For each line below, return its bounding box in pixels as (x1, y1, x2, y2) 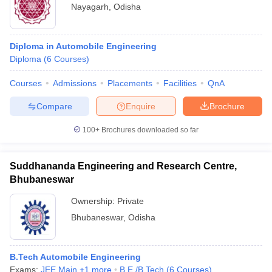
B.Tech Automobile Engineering (10, 252, 141, 262)
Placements (107, 78, 152, 88)
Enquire (126, 101, 155, 111)
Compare (36, 101, 72, 111)
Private (117, 196, 144, 206)
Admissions (53, 78, 97, 88)
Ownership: (71, 196, 117, 206)
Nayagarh (71, 2, 109, 12)
